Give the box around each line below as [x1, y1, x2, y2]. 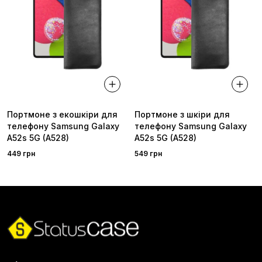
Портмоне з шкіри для [135, 109, 230, 119]
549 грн [135, 149, 162, 158]
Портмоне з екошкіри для [7, 109, 118, 119]
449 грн [7, 149, 35, 158]
